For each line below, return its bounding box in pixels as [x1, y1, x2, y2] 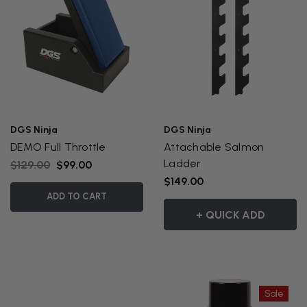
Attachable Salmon [164, 140, 265, 153]
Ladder [164, 156, 201, 170]
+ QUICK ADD [195, 208, 265, 221]
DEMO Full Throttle [10, 140, 106, 153]
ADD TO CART [47, 191, 107, 201]
